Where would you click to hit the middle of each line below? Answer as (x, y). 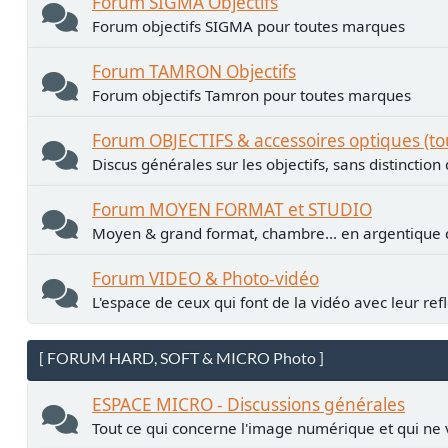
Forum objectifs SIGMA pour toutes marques (248, 25)
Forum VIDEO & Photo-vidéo (205, 278)
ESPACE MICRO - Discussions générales (248, 404)
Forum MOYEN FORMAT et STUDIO (232, 209)
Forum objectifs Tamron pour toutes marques (251, 94)
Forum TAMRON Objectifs (194, 71)
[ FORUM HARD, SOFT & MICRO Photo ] (181, 357)
